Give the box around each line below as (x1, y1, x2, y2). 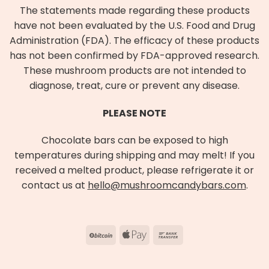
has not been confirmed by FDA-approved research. (10, 48, 259, 62)
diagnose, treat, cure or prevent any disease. (29, 78, 240, 92)
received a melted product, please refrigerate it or (15, 163, 254, 178)
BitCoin (112, 227, 145, 241)
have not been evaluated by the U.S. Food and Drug (14, 18, 255, 32)
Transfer (180, 242, 220, 256)
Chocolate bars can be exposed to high (41, 133, 228, 148)
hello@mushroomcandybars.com (87, 178, 246, 193)
